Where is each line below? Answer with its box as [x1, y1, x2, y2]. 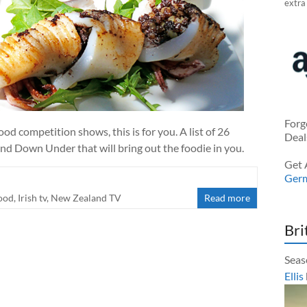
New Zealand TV [51, 192, 121, 204]
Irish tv [18, 192, 47, 204]
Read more [204, 192, 251, 204]
